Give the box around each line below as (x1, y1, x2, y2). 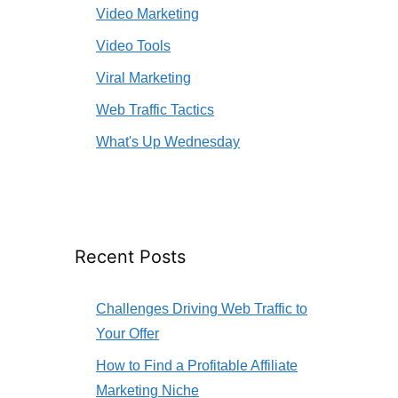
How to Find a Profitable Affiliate (96, 358, 298, 374)
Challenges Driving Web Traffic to (96, 301, 307, 317)
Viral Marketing (96, 70, 191, 86)
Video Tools (96, 38, 171, 54)
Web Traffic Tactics (96, 102, 214, 118)
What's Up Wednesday (96, 134, 240, 150)
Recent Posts (75, 246, 186, 268)
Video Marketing (96, 6, 199, 22)
